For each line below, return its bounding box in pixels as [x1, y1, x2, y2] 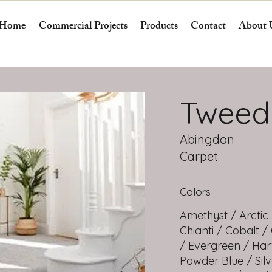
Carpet [180, 149, 218, 164]
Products [140, 18, 178, 36]
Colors [180, 185, 211, 198]
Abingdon [180, 132, 234, 147]
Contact [190, 18, 226, 36]
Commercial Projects [38, 18, 127, 36]
